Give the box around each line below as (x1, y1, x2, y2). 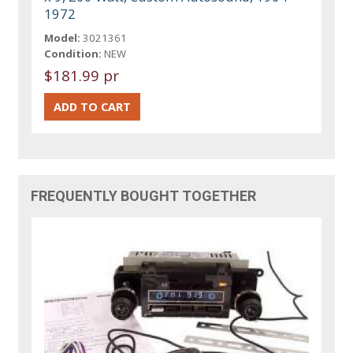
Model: (44, 31, 81, 46)
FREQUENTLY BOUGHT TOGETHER (31, 188, 257, 205)
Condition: (44, 46, 102, 61)
